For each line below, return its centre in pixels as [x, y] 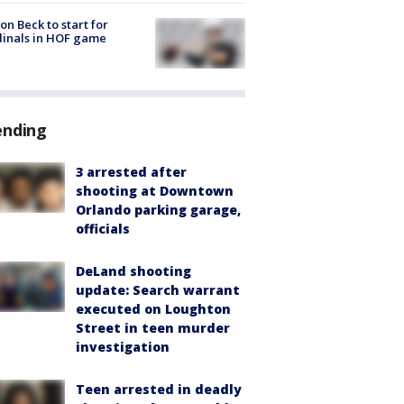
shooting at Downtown [155, 191]
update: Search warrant [158, 290]
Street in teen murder [153, 328]
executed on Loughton [153, 309]
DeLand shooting [133, 271]
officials [103, 229]
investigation [123, 347]
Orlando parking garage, [158, 210]
